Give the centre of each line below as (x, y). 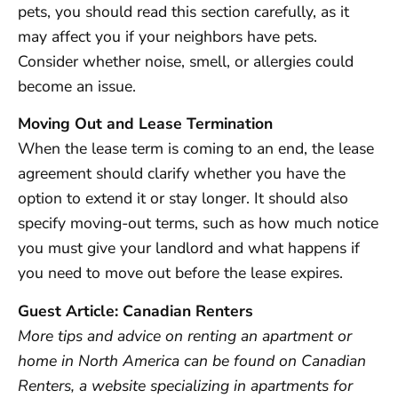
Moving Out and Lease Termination (145, 124)
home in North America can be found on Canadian (192, 360)
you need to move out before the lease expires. (180, 273)
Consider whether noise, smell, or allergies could (186, 61)
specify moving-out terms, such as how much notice (198, 223)
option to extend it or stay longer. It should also (183, 199)
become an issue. (77, 86)
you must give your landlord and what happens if (189, 248)
